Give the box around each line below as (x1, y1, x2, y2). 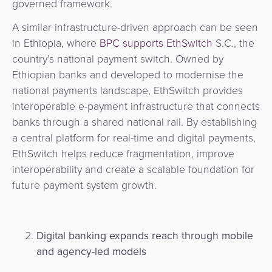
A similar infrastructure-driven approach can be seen (12, 19, 258, 36)
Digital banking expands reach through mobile (36, 227, 253, 243)
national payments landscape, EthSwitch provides (12, 83, 243, 99)
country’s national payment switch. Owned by (12, 51, 223, 67)
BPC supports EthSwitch (100, 35, 212, 52)
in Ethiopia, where (12, 35, 100, 52)
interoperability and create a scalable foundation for (12, 161, 254, 178)
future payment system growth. (12, 177, 157, 194)
